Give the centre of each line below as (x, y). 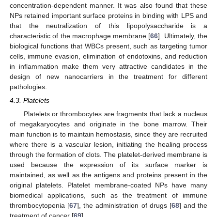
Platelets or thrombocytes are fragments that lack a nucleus (115, 114)
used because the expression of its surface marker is (108, 165)
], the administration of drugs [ (124, 206)
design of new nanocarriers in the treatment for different (108, 76)
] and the (193, 206)
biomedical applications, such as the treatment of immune (108, 195)
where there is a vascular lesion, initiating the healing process (108, 145)
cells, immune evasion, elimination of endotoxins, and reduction (108, 56)
